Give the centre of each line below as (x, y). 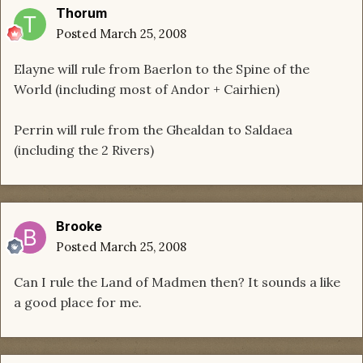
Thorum (81, 13)
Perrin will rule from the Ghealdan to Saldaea (153, 130)
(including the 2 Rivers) (84, 150)
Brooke (79, 226)
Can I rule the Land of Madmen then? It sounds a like (177, 282)
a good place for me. (78, 303)
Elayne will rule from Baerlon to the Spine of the (162, 69)
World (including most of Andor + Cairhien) (147, 90)
